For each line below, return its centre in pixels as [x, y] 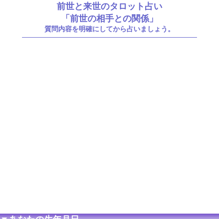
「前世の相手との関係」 [109, 18]
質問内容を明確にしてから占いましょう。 [109, 29]
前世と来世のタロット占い [109, 6]
